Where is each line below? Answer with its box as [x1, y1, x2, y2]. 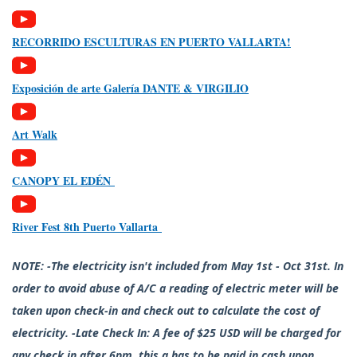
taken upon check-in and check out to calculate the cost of [12, 303, 320, 319]
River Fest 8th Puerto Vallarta [12, 218, 162, 236]
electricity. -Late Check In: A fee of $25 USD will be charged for [12, 325, 341, 341]
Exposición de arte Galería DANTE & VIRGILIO [12, 80, 249, 97]
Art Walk [12, 126, 57, 143]
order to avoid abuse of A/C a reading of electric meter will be [12, 280, 339, 296]
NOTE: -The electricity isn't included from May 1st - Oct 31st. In [12, 258, 343, 274]
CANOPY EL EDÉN [12, 172, 115, 190]
